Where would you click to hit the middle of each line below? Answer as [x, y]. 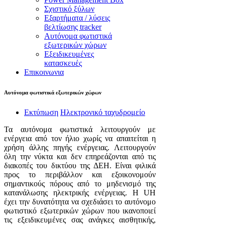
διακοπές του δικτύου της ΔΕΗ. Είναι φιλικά [80, 165]
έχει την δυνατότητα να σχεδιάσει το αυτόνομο [80, 201]
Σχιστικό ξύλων [69, 9]
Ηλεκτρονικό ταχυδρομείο [103, 112]
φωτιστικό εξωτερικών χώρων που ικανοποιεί [80, 210]
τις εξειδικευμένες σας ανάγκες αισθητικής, [80, 219]
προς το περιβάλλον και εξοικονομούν [80, 174]
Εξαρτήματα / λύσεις [77, 18]
